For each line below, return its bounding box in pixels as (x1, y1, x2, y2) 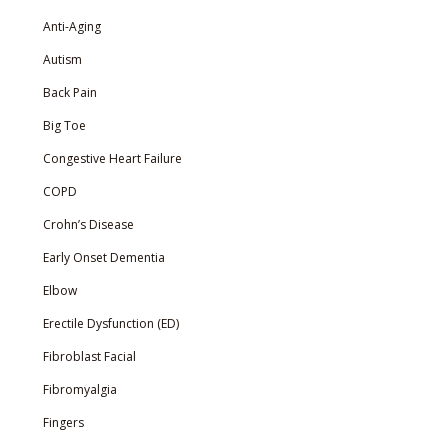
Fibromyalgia (42, 381, 117, 399)
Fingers (42, 414, 84, 432)
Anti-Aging (42, 18, 101, 36)
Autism (42, 51, 82, 69)
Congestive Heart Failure (42, 150, 182, 168)
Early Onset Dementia (42, 249, 165, 267)
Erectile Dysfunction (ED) (42, 315, 179, 333)
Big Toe (42, 117, 86, 135)
